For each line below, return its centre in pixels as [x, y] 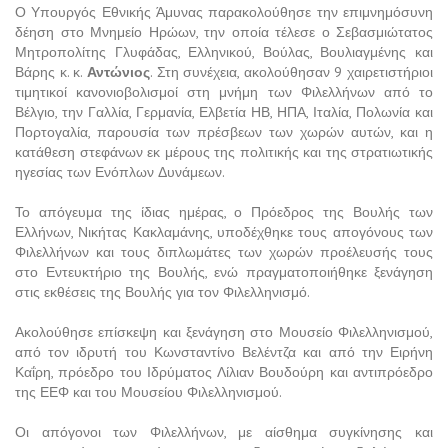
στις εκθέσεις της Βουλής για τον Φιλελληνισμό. [162, 292]
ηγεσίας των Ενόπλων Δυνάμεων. [120, 172]
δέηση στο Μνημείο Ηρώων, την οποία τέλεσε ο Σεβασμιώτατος [224, 32]
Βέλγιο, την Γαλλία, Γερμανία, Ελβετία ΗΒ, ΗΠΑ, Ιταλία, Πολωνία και [224, 112]
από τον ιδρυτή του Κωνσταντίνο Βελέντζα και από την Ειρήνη [224, 352]
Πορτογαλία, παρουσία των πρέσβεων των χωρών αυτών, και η [224, 132]
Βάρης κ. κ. [51, 72]
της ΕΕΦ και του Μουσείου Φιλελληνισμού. [148, 392]
